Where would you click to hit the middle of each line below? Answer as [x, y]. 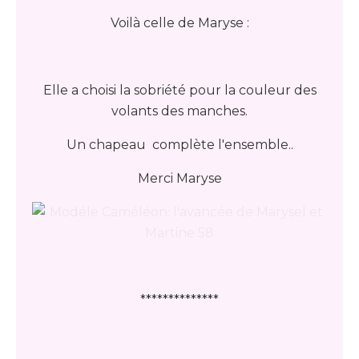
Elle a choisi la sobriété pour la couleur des [179, 90]
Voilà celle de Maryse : [179, 23]
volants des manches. [179, 111]
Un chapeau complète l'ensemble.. [179, 145]
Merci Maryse [179, 178]
